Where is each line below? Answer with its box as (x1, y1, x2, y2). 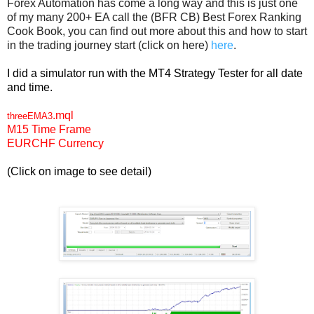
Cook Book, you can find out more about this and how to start (7, 25, 307, 38)
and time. (7, 81, 55, 94)
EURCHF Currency (7, 137, 104, 150)
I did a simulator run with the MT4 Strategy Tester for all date (7, 67, 303, 80)
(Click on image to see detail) (7, 165, 151, 178)
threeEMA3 (7, 111, 53, 122)
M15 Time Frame (7, 123, 94, 136)
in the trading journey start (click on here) (7, 39, 211, 52)
